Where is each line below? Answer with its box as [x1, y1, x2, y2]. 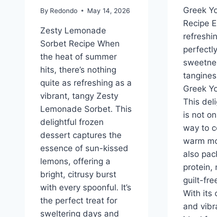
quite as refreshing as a [40, 77, 132, 88]
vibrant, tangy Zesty [40, 91, 118, 101]
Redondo [50, 6, 78, 15]
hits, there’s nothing [40, 64, 116, 75]
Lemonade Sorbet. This [40, 104, 132, 114]
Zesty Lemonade [40, 25, 106, 35]
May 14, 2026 [87, 6, 130, 15]
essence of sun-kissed [40, 143, 128, 153]
